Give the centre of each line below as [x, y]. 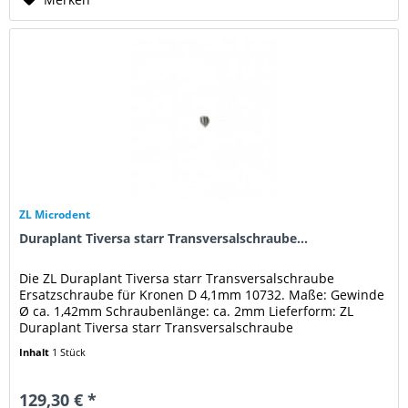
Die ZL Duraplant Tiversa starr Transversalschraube [177, 279]
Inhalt [36, 352]
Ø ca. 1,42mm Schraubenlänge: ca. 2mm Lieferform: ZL [187, 311]
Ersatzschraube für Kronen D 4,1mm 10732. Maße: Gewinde [202, 295]
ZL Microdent [55, 215]
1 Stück [69, 352]
